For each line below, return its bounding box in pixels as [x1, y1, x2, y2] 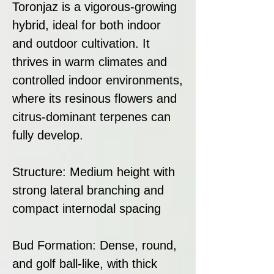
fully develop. [12, 128, 83, 142]
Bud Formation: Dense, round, [12, 238, 177, 252]
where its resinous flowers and [12, 91, 177, 105]
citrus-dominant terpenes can [12, 109, 171, 124]
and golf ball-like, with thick [12, 256, 157, 270]
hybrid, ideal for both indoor [12, 18, 161, 32]
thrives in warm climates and [12, 54, 167, 68]
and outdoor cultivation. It [12, 36, 150, 50]
